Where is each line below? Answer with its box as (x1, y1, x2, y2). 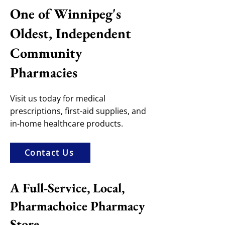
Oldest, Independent (10, 24, 131, 42)
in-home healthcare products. (10, 118, 123, 129)
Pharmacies (10, 63, 77, 81)
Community (10, 44, 82, 62)
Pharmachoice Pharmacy (10, 197, 145, 214)
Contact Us (24, 147, 74, 158)
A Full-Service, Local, (10, 179, 125, 196)
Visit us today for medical (10, 93, 105, 104)
